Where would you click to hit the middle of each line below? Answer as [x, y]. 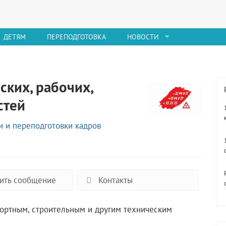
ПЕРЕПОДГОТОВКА [76, 37]
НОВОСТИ [143, 37]
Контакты [114, 180]
